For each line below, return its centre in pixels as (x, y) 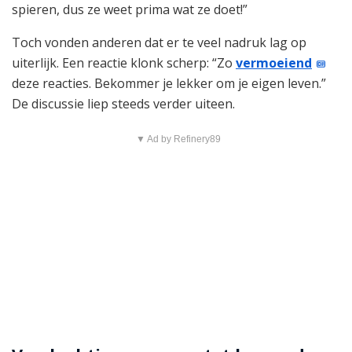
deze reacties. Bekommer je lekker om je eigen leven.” (169, 84)
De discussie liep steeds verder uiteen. (123, 104)
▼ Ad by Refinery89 (178, 139)
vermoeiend (274, 63)
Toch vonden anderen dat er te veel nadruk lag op (159, 43)
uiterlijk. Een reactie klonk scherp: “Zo (124, 63)
